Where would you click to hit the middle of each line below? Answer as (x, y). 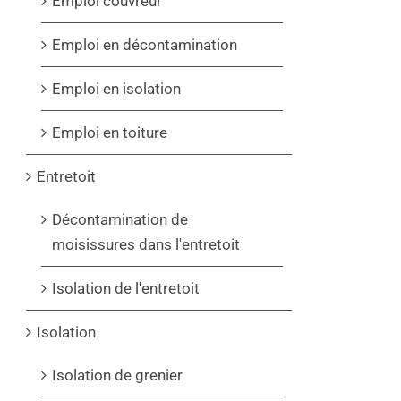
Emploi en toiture (110, 132)
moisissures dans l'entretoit (146, 244)
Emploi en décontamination (145, 44)
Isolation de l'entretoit (126, 288)
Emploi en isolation (116, 88)
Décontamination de (120, 219)
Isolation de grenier (117, 375)
